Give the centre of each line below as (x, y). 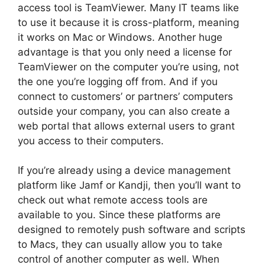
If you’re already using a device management (124, 171)
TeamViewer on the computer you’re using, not (128, 67)
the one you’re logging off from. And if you (118, 81)
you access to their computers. (91, 140)
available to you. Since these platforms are (119, 215)
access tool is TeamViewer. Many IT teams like (128, 7)
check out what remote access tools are (113, 200)
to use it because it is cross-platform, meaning (128, 22)
